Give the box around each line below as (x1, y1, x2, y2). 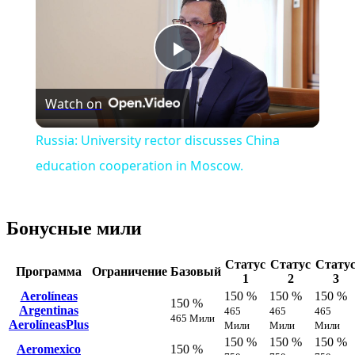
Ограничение (92, 264, 167, 278)
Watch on (44, 95, 102, 113)
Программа (16, 264, 82, 278)
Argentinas (19, 303, 78, 317)
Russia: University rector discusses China (35, 132, 280, 149)
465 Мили (170, 311, 215, 324)
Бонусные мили (6, 217, 142, 239)
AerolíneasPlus (9, 317, 89, 331)
